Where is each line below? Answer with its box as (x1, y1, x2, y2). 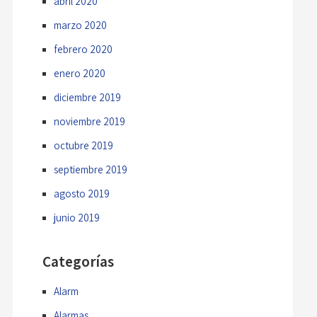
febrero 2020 (53, 42, 113, 56)
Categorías (42, 251, 114, 271)
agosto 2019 (53, 186, 110, 200)
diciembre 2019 (53, 90, 121, 104)
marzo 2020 (53, 18, 107, 32)
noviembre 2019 (53, 114, 125, 128)
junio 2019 (53, 210, 100, 224)
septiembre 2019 (53, 162, 127, 176)
